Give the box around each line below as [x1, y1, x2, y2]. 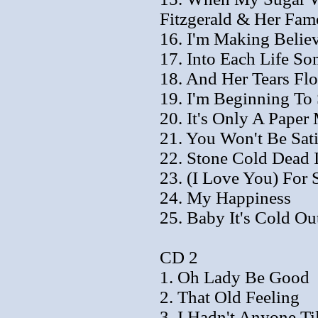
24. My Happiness [160, 187, 291, 207]
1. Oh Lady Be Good [160, 267, 309, 287]
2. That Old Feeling [160, 287, 300, 307]
